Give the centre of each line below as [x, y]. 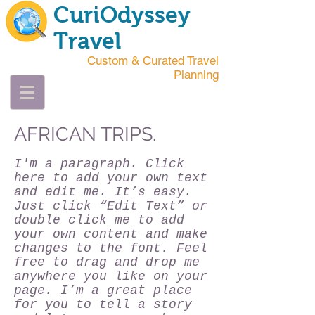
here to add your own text [111, 178]
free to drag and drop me [107, 262]
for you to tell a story [103, 304]
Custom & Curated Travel [153, 60]
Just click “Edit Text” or [111, 206]
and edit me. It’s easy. [103, 192]
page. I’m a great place [103, 290]
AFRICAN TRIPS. [85, 134]
